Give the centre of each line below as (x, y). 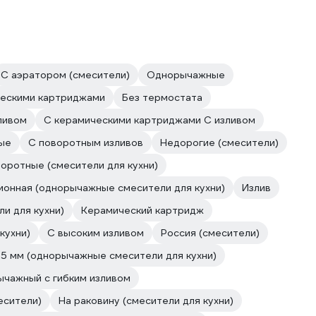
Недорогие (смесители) (219, 142)
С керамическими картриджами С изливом (150, 120)
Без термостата (162, 97)
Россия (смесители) (210, 233)
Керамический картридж (142, 210)
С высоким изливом (96, 233)
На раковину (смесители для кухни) (146, 300)
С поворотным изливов (86, 142)
